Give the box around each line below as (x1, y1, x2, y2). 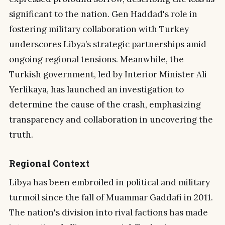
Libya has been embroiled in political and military (9, 177, 210, 188)
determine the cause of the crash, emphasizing (9, 99, 201, 110)
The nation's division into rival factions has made (9, 207, 208, 218)
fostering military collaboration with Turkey (9, 24, 189, 35)
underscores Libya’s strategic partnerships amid (9, 39, 206, 50)
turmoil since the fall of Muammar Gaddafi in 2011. (9, 192, 213, 203)
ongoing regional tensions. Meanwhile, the (9, 54, 184, 65)
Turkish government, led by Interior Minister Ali (9, 69, 207, 80)
